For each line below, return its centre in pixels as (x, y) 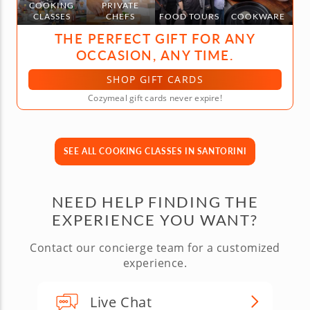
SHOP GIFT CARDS (155, 79)
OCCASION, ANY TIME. (155, 55)
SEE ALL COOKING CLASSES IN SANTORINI (155, 152)
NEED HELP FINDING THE (155, 201)
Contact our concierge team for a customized (155, 247)
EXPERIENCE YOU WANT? (155, 219)
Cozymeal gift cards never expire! (155, 98)
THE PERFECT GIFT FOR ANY (155, 38)
